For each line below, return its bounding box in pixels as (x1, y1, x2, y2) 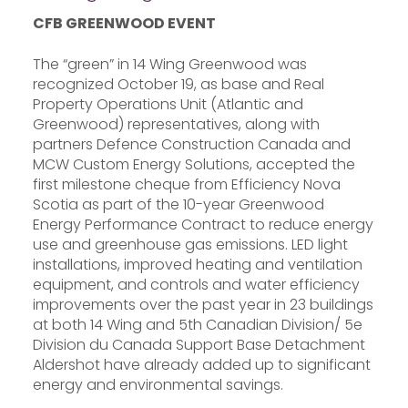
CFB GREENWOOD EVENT (33, 13, 216, 35)
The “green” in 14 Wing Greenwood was (33, 53, 307, 75)
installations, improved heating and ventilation (33, 253, 362, 275)
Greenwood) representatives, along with (33, 113, 320, 135)
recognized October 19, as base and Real (33, 73, 324, 95)
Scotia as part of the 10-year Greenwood (33, 193, 324, 215)
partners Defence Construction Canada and (33, 133, 351, 155)
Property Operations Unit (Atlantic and (33, 93, 303, 115)
